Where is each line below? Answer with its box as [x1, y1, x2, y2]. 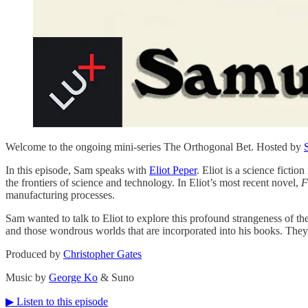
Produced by [5, 247, 63, 260]
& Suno [98, 271, 134, 283]
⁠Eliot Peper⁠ [149, 164, 197, 176]
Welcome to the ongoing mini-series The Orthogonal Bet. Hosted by [5, 140, 304, 153]
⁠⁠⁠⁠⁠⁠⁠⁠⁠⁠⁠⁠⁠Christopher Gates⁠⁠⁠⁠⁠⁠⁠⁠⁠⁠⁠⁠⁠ [63, 247, 142, 260]
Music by [5, 271, 49, 283]
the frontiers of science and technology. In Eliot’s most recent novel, [5, 176, 301, 188]
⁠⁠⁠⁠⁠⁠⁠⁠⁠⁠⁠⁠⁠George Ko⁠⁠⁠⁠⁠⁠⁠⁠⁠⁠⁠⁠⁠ [49, 271, 98, 283]
